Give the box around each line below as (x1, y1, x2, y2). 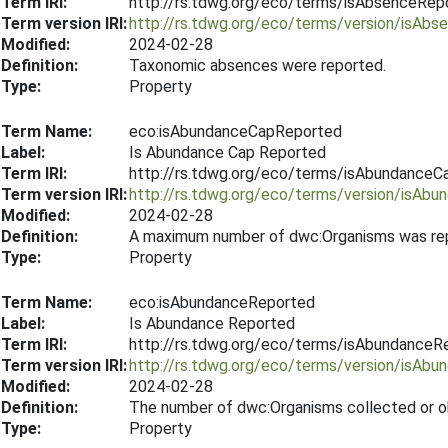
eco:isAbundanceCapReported (129, 122, 342, 141)
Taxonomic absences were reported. (129, 56, 386, 75)
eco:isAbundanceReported (129, 293, 315, 312)
